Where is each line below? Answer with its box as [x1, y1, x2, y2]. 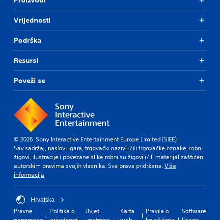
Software [182, 206, 206, 215]
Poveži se [14, 76, 45, 85]
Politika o [50, 206, 75, 215]
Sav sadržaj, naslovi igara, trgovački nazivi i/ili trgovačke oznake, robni [14, 143, 203, 152]
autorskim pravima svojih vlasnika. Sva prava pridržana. [14, 161, 165, 170]
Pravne [14, 206, 32, 215]
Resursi [14, 55, 38, 65]
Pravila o [146, 206, 169, 215]
